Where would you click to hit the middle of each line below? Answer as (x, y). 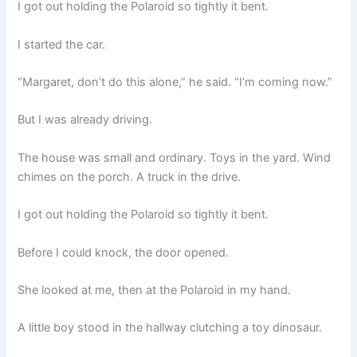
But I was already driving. (85, 120)
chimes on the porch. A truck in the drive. (129, 177)
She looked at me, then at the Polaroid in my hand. (155, 290)
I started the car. (62, 44)
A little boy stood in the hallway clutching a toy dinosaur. (170, 328)
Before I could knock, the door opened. (124, 252)
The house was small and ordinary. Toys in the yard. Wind (175, 157)
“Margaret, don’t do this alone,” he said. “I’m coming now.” (175, 82)
